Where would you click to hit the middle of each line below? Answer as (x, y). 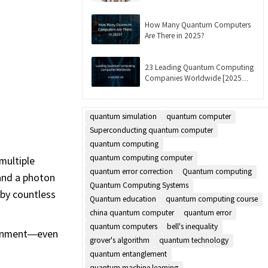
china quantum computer (132, 212)
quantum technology (194, 240)
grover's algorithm (120, 240)
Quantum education (123, 198)
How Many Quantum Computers (198, 24)
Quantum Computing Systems (139, 185)
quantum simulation (123, 116)
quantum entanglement (128, 253)
